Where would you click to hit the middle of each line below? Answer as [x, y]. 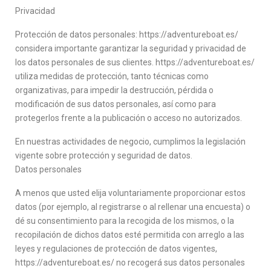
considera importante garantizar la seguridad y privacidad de [131, 48]
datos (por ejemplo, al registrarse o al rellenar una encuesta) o [133, 207]
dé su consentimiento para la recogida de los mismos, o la [125, 221]
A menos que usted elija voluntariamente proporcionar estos [130, 193]
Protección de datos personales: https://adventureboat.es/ [127, 34]
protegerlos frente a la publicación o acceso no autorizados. [129, 118]
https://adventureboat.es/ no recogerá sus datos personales [130, 263]
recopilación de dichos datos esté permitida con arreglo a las [130, 235]
